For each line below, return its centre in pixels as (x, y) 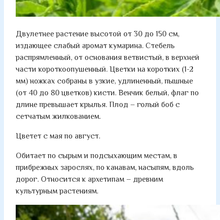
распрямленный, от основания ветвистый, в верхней (108, 57)
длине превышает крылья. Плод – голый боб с (98, 104)
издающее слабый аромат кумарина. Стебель (95, 45)
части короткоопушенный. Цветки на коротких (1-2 (105, 69)
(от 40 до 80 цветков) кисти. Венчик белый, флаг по (107, 93)
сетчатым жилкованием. (58, 116)
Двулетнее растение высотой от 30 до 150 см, (97, 34)
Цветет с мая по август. (58, 136)
